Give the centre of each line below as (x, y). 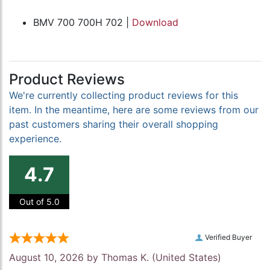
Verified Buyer (228, 237)
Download (155, 23)
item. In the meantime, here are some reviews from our (134, 110)
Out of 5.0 (39, 202)
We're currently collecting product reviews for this (124, 96)
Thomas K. (125, 258)
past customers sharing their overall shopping (114, 124)
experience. (35, 139)
